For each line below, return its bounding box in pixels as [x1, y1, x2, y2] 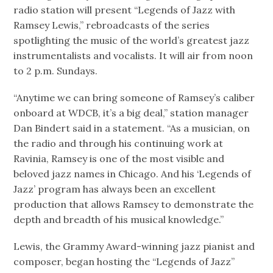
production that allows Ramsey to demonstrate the [13, 198, 254, 211]
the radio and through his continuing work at [13, 137, 224, 150]
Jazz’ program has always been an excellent [13, 183, 216, 196]
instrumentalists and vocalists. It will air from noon [13, 49, 253, 62]
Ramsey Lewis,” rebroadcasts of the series [13, 19, 210, 32]
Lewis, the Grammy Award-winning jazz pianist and [13, 240, 255, 253]
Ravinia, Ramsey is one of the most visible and [13, 152, 225, 165]
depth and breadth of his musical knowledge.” [13, 213, 224, 226]
